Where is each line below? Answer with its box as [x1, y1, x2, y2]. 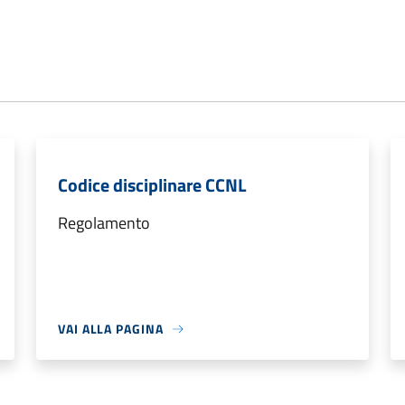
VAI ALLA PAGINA [58, 319, 164, 339]
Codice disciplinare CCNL [58, 171, 246, 200]
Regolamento [58, 211, 150, 236]
